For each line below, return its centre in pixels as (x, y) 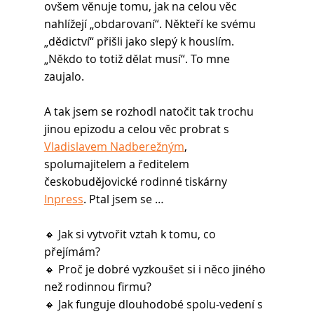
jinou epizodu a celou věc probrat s (138, 129)
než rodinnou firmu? (97, 287)
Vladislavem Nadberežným (114, 147)
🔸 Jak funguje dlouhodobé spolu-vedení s (155, 305)
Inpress (63, 199)
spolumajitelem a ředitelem (118, 164)
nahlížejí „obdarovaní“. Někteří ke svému (151, 24)
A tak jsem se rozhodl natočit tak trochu (150, 112)
